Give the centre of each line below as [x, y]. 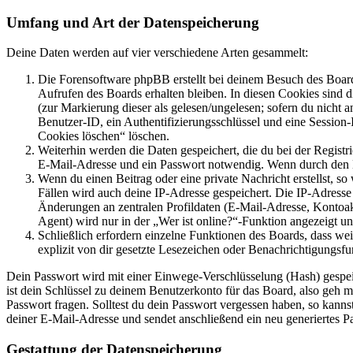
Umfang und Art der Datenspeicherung [133, 22]
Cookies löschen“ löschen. [104, 136]
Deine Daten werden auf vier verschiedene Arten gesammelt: [157, 53]
